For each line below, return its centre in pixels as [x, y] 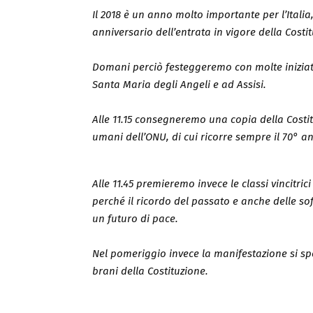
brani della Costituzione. [150, 271]
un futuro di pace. [135, 218]
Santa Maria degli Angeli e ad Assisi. [179, 84]
